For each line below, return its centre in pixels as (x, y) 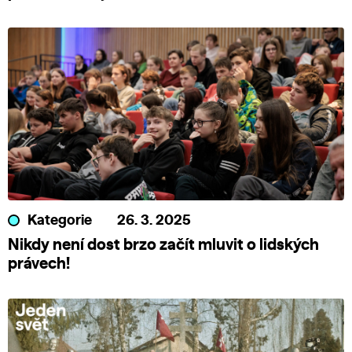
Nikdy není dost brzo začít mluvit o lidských (163, 246)
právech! (39, 264)
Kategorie (60, 221)
